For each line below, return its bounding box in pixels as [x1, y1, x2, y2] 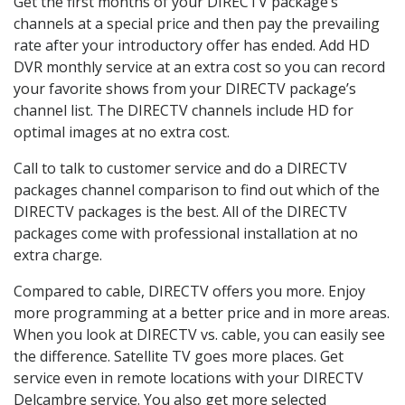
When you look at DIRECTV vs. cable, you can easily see [14, 324, 385, 344]
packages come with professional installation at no [14, 222, 358, 243]
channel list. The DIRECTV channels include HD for [14, 99, 353, 120]
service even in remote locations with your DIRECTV [14, 367, 363, 388]
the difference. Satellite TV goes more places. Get [14, 345, 344, 366]
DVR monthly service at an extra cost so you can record [14, 56, 385, 77]
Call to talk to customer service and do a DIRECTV [14, 157, 347, 178]
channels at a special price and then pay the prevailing [14, 13, 380, 33]
